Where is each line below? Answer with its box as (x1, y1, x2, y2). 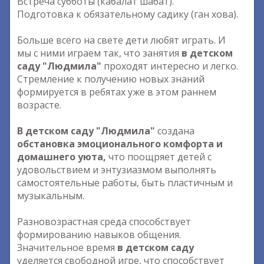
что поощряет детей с (106, 150, 212, 163)
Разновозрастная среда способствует (17, 215, 191, 228)
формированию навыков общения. (17, 228, 181, 241)
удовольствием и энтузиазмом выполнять (17, 163, 216, 176)
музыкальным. (17, 189, 84, 202)
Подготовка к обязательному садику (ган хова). (17, 8, 238, 21)
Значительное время (17, 241, 117, 254)
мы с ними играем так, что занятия (17, 47, 179, 60)
